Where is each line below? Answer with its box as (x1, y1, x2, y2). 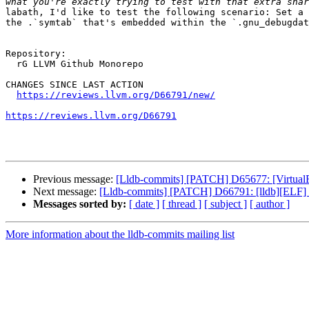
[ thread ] (162, 198, 201, 210)
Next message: (33, 186, 99, 198)
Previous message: (33, 173, 116, 186)
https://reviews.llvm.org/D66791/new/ (17, 90, 215, 101)
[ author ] (250, 198, 290, 210)
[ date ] (129, 198, 159, 210)
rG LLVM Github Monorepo (6, 59, 17, 70)
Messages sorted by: (33, 198, 126, 210)
